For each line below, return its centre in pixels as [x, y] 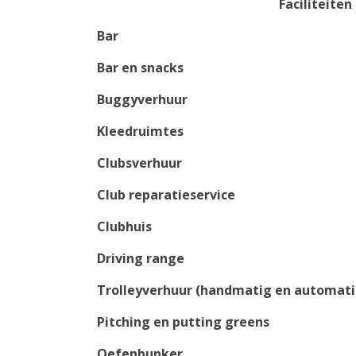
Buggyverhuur [142, 100]
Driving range [141, 259]
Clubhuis [124, 227]
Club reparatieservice [166, 195]
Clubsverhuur [139, 163]
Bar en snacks [140, 68]
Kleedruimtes [140, 132]
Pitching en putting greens [183, 322]
